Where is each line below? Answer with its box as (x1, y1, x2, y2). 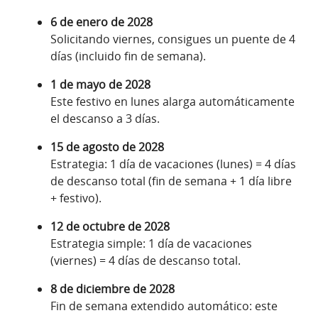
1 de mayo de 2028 (50, 77, 150, 93)
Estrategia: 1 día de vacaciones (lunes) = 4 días (50, 156, 296, 172)
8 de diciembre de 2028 (50, 281, 175, 297)
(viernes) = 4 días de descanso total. (50, 253, 241, 269)
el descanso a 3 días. (50, 111, 160, 127)
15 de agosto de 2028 (50, 139, 164, 155)
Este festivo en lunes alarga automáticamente (50, 94, 295, 110)
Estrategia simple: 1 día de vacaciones (50, 236, 252, 252)
